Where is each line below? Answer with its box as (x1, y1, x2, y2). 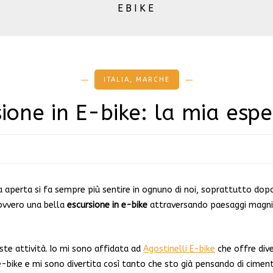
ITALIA (103, 76, 130, 83)
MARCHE (135, 76, 170, 83)
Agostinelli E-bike (143, 244, 215, 254)
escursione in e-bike (67, 200, 147, 210)
